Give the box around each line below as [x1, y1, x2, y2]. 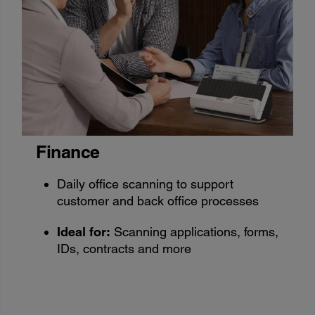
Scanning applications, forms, [110, 224, 279, 239]
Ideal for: [57, 224, 111, 239]
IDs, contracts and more [57, 240, 192, 256]
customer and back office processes [57, 193, 259, 208]
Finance [36, 141, 100, 162]
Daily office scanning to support [57, 176, 234, 191]
